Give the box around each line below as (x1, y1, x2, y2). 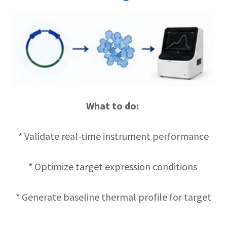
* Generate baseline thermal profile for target (16, 191, 211, 204)
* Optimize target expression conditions (28, 160, 199, 173)
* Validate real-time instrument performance (18, 130, 209, 143)
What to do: (86, 99, 141, 112)
